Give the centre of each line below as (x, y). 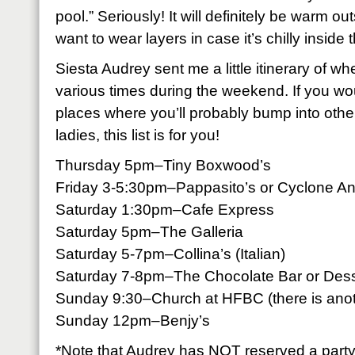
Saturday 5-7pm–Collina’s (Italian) (170, 254)
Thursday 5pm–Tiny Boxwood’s (163, 165)
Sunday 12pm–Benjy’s (133, 321)
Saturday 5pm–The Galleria (149, 232)
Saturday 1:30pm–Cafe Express (165, 210)
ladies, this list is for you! (137, 135)
